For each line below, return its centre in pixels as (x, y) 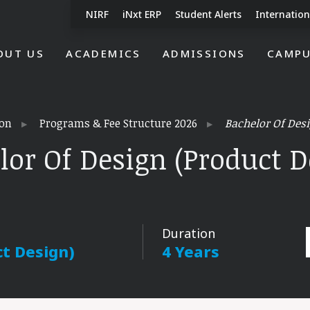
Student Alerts (208, 14)
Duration (189, 233)
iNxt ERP (142, 14)
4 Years (191, 251)
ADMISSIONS (204, 53)
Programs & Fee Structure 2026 (118, 123)
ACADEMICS (103, 53)
